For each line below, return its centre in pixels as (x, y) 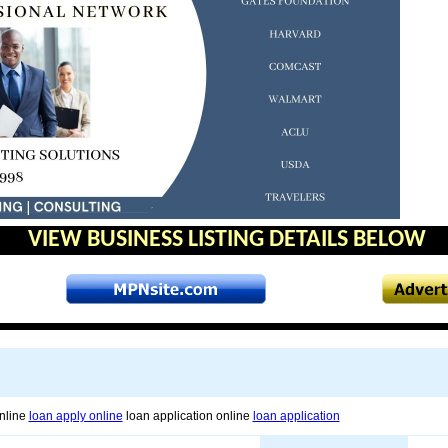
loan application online (187, 416)
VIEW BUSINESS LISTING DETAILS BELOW (226, 240)
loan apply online (75, 416)
